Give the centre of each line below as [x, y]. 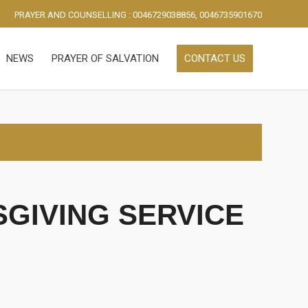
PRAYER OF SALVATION [105, 58]
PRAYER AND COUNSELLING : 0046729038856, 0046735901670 [138, 15]
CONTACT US [215, 58]
